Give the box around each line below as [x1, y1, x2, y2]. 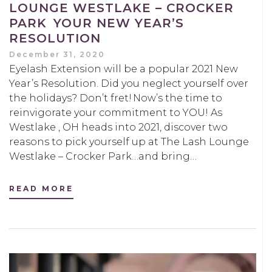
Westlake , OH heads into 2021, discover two [9, 121, 228, 133]
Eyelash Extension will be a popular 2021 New [9, 63, 238, 75]
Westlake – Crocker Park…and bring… [9, 150, 197, 162]
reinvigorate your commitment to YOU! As [9, 106, 222, 118]
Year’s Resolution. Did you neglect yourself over [9, 77, 248, 89]
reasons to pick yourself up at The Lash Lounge [9, 135, 249, 148]
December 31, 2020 [9, 49, 105, 59]
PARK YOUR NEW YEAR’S [9, 15, 184, 30]
